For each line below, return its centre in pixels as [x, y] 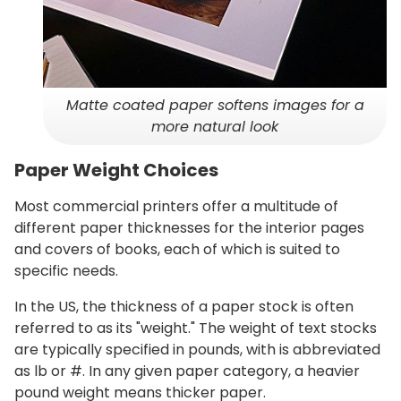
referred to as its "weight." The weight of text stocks [196, 328]
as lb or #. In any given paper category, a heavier [187, 371]
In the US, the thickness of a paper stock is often [184, 307]
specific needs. [66, 271]
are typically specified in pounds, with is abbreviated [197, 350]
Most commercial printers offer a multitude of [176, 207]
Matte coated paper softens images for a [215, 106]
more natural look [215, 127]
